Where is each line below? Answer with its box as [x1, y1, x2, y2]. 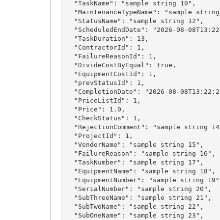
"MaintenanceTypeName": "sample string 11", [66, 8, 74, 16]
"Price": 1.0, [66, 105, 74, 113]
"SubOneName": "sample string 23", [66, 211, 74, 219]
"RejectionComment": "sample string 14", [66, 123, 74, 131]
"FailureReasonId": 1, [66, 52, 74, 60]
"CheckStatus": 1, [66, 114, 74, 122]
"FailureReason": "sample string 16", [66, 149, 74, 157]
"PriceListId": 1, [66, 96, 74, 104]
